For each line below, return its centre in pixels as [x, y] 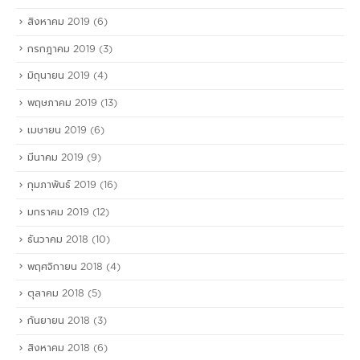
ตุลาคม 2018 [56, 294]
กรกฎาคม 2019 [61, 49]
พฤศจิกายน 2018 [65, 266]
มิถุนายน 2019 [59, 76]
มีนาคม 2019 [55, 158]
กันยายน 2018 [59, 321]
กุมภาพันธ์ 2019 [62, 184]
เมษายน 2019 [57, 131]
